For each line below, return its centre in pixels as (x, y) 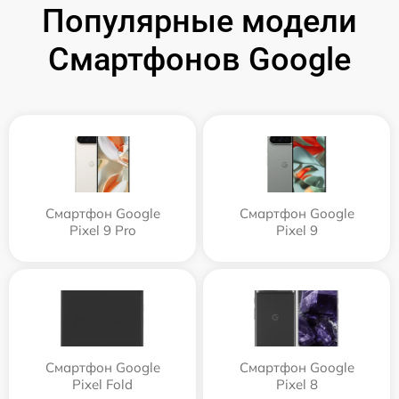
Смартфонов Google (199, 60)
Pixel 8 (297, 385)
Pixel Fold (102, 385)
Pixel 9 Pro (102, 231)
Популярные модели (199, 22)
